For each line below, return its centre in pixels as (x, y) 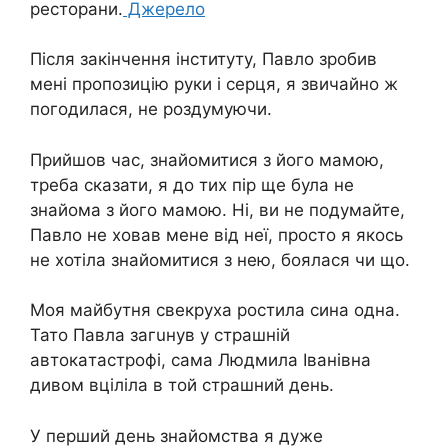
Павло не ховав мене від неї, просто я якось (216, 234)
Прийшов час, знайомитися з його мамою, (207, 159)
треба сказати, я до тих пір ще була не (192, 184)
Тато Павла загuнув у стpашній (160, 335)
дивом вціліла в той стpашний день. (182, 385)
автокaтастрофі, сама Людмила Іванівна (200, 360)
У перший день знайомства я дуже (176, 435)
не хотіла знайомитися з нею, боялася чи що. (220, 259)
